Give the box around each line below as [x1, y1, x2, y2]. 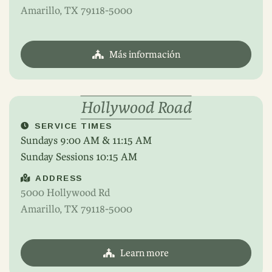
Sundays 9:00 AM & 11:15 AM [21, 134, 152, 146]
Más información [109, 49, 180, 60]
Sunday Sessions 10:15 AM [21, 151, 137, 163]
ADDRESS [35, 174, 83, 183]
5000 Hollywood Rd [21, 186, 110, 199]
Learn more [120, 247, 169, 259]
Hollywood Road [80, 98, 192, 117]
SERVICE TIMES [35, 121, 112, 131]
